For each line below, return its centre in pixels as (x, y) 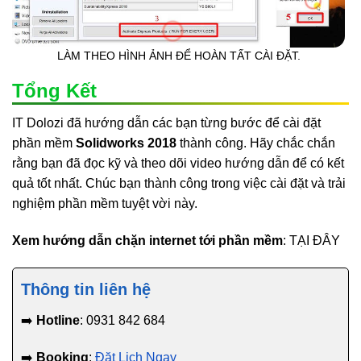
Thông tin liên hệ (86, 289)
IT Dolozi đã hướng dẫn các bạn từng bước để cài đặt (166, 123)
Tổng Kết (54, 91)
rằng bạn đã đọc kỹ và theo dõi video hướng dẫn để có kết (178, 164)
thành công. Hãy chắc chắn (256, 143)
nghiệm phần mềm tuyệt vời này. (105, 204)
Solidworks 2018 (126, 143)
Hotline (58, 320)
